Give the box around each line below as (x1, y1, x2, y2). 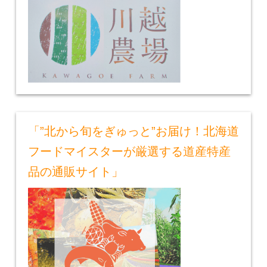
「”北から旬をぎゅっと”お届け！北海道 (27, 125, 239, 138)
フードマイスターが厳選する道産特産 (27, 145, 231, 159)
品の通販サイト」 (27, 165, 123, 179)
